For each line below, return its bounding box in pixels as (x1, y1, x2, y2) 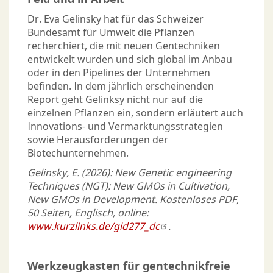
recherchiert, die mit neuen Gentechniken (27, 39, 220, 53)
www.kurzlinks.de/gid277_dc (27, 219, 160, 233)
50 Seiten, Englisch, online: (27, 206, 149, 220)
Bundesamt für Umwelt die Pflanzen (27, 26, 194, 40)
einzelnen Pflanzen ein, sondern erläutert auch (27, 106, 243, 120)
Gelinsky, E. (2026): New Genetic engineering (27, 166, 232, 180)
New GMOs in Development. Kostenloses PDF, (27, 193, 239, 207)
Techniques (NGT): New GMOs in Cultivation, (27, 179, 230, 193)
